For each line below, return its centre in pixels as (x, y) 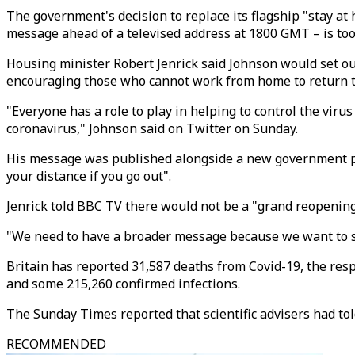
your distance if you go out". (89, 176)
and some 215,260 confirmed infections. (123, 284)
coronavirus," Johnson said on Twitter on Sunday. (152, 128)
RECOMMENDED (56, 344)
